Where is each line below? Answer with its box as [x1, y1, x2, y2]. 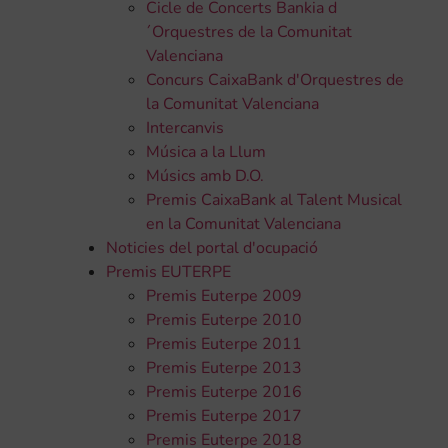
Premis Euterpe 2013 [145, 357, 302, 380]
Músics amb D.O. [145, 165, 264, 188]
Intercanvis [145, 117, 224, 140]
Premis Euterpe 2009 [145, 285, 302, 308]
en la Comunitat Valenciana [145, 213, 341, 236]
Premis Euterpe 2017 [145, 405, 302, 428]
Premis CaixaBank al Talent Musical [145, 189, 402, 212]
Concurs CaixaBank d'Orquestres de [145, 69, 404, 92]
